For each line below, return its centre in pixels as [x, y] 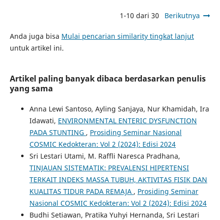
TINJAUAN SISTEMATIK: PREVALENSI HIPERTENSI [109, 168]
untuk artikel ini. [37, 48]
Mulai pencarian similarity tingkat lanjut [127, 36]
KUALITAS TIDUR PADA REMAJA [81, 192]
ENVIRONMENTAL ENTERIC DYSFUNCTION [127, 121]
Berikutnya [182, 15]
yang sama [31, 88]
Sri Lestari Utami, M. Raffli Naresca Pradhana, [105, 156]
